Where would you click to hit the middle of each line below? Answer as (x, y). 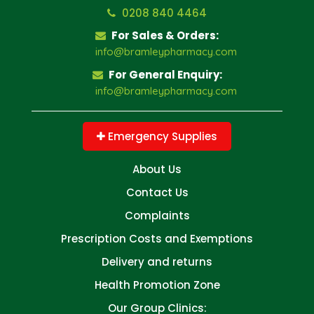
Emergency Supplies (161, 136)
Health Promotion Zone (157, 285)
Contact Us (157, 192)
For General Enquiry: (164, 74)
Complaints (157, 215)
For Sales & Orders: (164, 35)
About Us (157, 169)
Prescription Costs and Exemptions (157, 238)
